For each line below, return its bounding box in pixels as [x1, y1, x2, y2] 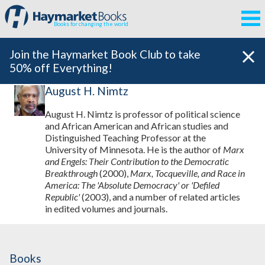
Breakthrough [45, 167, 98, 179]
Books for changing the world [54, 21, 129, 27]
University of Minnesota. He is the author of [45, 144, 224, 156]
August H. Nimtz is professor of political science [45, 108, 241, 120]
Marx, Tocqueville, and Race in [130, 167, 245, 179]
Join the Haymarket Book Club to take [9, 47, 201, 61]
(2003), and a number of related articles [80, 191, 241, 203]
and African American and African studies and [45, 120, 229, 132]
